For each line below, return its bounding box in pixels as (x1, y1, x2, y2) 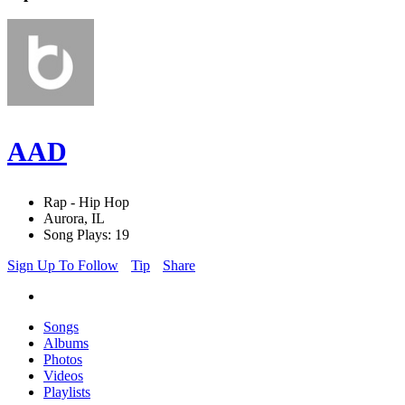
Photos (43, 352, 82, 368)
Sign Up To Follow (7, 258, 118, 274)
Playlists (43, 384, 90, 400)
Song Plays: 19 (43, 227, 129, 243)
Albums (43, 335, 89, 352)
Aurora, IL (43, 211, 105, 227)
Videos (43, 368, 83, 384)
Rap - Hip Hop (43, 194, 129, 211)
